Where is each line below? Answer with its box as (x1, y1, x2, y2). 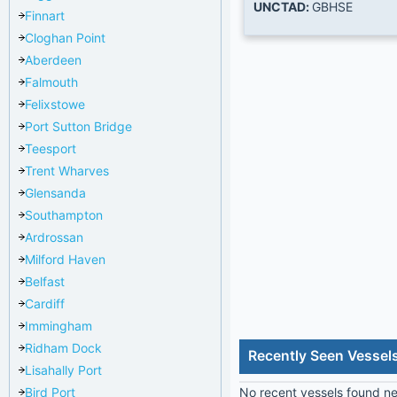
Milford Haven (25, 251, 105, 267)
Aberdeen (25, 51, 82, 67)
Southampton (25, 206, 103, 222)
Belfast (25, 273, 65, 289)
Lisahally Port (25, 362, 102, 378)
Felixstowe (25, 96, 85, 112)
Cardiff (25, 295, 65, 311)
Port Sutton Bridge (25, 118, 132, 134)
